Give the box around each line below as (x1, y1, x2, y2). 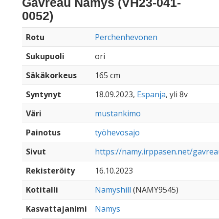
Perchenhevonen (95, 32, 157, 43)
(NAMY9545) (131, 184, 178, 195)
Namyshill (95, 184, 131, 195)
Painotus (26, 127, 61, 138)
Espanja (137, 89, 166, 100)
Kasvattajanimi (26, 203, 87, 214)
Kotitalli (26, 184, 58, 195)
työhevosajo (95, 127, 140, 138)
